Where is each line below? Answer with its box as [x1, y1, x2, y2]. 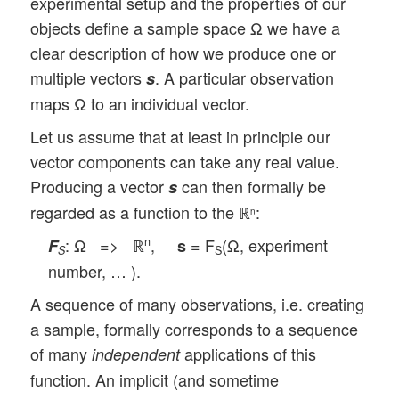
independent [92, 342, 181, 365]
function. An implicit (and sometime [30, 367, 280, 391]
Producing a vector [30, 174, 169, 198]
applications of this [180, 341, 317, 365]
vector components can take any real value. [30, 149, 340, 173]
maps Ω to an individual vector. [30, 91, 250, 115]
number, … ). [48, 258, 142, 282]
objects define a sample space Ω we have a [30, 15, 341, 39]
